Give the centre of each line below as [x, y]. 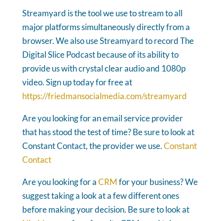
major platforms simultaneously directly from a [106, 27]
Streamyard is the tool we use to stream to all [102, 13]
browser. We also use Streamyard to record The [108, 40]
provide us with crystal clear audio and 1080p [104, 68]
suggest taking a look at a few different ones [100, 195]
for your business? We [157, 182]
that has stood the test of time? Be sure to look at [108, 132]
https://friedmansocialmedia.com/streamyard [104, 96]
